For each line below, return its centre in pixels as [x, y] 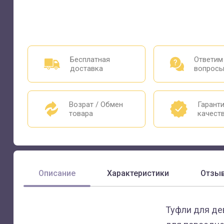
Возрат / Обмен [96, 104]
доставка [86, 68]
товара [81, 113]
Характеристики [138, 173]
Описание [57, 173]
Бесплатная [90, 59]
